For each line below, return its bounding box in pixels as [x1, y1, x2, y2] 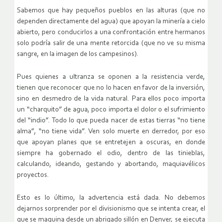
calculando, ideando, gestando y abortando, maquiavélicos [17, 160, 205, 168]
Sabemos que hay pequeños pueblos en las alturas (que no [17, 6, 205, 14]
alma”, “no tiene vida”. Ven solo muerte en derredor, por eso [17, 127, 205, 135]
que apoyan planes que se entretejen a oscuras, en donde [17, 138, 205, 146]
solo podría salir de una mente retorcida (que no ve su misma [17, 39, 205, 47]
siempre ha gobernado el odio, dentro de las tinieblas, [17, 149, 205, 157]
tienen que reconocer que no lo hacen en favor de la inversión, [17, 84, 205, 92]
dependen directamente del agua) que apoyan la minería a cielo [17, 17, 205, 25]
